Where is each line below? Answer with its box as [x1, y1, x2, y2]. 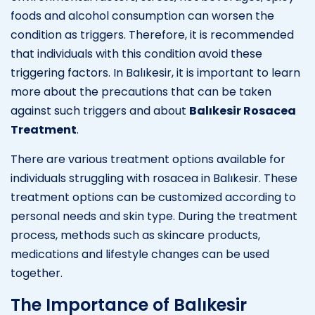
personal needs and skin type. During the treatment [11, 207, 297, 224]
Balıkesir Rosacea [189, 102, 296, 119]
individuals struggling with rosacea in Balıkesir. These [11, 169, 297, 186]
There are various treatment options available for [11, 150, 285, 167]
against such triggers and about [11, 102, 189, 119]
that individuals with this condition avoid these [11, 45, 262, 62]
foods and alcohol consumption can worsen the [11, 7, 274, 24]
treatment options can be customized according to [11, 188, 296, 205]
